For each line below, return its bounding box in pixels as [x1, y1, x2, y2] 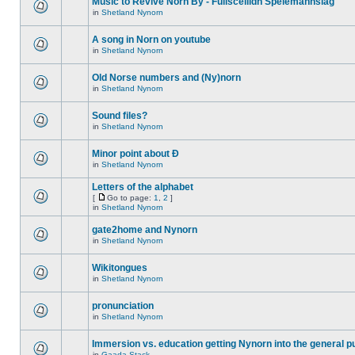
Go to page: [107, 193, 154, 202]
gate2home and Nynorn [92, 224, 197, 235]
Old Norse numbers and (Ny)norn [92, 72, 241, 83]
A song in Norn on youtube [92, 34, 211, 45]
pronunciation [92, 300, 154, 311]
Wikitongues [92, 262, 147, 273]
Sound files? [92, 110, 147, 121]
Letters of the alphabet [92, 181, 193, 193]
